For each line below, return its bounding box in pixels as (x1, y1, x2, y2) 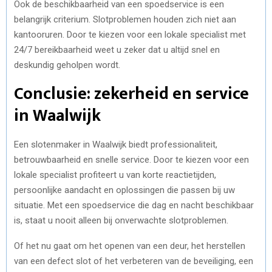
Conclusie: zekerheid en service (14, 79, 249, 108)
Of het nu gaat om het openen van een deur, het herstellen (14, 240, 245, 251)
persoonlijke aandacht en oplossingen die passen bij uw (14, 184, 235, 195)
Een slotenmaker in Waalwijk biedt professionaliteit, (14, 138, 217, 150)
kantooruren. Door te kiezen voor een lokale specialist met (14, 29, 246, 40)
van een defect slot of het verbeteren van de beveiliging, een (14, 255, 253, 267)
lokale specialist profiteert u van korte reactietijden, (14, 169, 216, 180)
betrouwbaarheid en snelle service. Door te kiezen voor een (14, 154, 249, 165)
